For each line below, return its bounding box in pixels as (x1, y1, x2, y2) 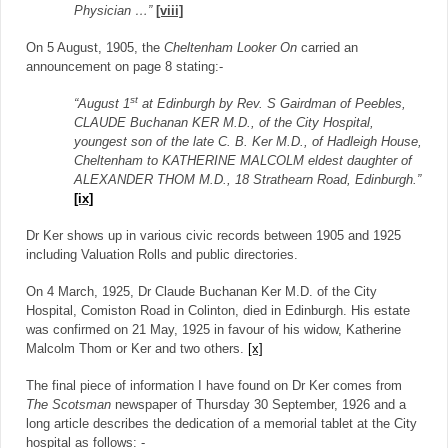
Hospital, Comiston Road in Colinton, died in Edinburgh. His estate (26, 304, 410, 319)
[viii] (156, 4, 183, 19)
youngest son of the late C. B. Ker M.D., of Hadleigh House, (74, 135, 422, 150)
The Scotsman (26, 398, 111, 413)
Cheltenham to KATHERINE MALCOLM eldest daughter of (74, 154, 412, 169)
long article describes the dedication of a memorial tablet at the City (26, 417, 417, 432)
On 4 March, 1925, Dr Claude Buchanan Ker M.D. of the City (26, 285, 377, 300)
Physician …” (74, 4, 156, 19)
